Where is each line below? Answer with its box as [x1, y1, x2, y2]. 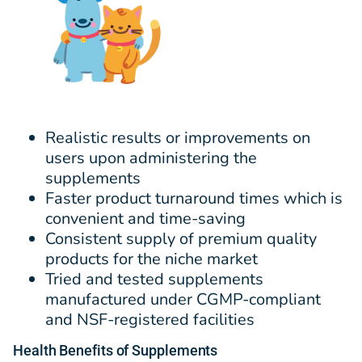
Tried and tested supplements [45, 267, 263, 290]
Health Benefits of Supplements [13, 341, 218, 359]
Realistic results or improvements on [45, 126, 310, 149]
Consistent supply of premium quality [45, 227, 317, 250]
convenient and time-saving [45, 207, 246, 229]
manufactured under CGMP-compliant [45, 288, 321, 310]
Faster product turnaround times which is [45, 187, 343, 209]
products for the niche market [45, 247, 258, 270]
